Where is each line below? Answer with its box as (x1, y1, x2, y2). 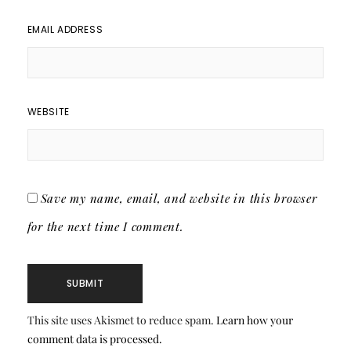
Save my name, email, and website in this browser (40, 190, 317, 206)
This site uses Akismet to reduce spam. (27, 313, 216, 327)
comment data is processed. (27, 331, 162, 346)
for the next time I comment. (27, 219, 184, 234)
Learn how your (215, 313, 293, 327)
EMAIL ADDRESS (27, 23, 103, 36)
